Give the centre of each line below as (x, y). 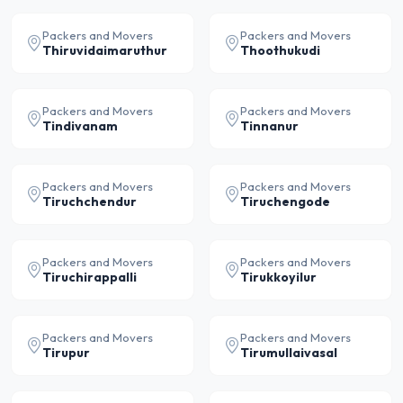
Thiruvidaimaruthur (105, 50)
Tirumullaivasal (289, 353)
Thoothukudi (280, 50)
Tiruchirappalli (90, 277)
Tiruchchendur (90, 201)
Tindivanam (80, 126)
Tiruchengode (285, 201)
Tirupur (66, 353)
